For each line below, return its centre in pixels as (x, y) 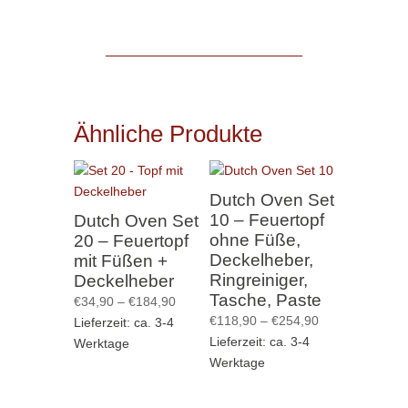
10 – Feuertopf (266, 219)
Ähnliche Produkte (168, 134)
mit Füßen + (120, 260)
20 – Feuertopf (131, 240)
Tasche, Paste (265, 300)
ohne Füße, (255, 240)
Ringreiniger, (258, 280)
